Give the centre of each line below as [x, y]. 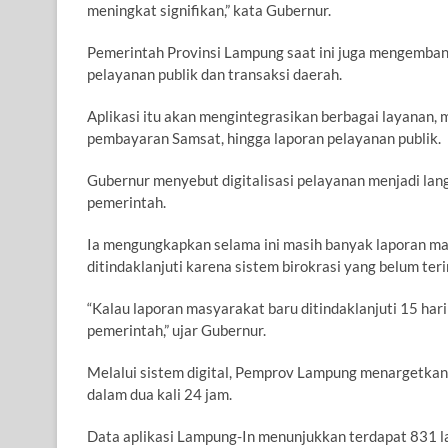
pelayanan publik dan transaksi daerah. [214, 74]
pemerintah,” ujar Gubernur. [176, 330]
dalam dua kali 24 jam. [159, 394]
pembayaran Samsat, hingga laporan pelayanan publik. [264, 138]
